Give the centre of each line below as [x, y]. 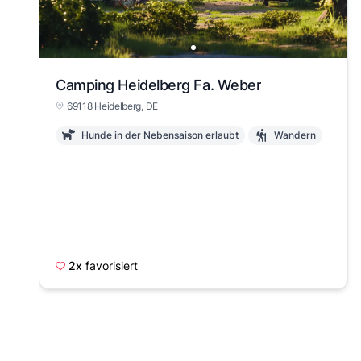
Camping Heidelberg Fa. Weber [159, 85]
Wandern [295, 135]
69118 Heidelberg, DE [112, 106]
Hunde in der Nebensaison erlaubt [160, 135]
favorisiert [112, 266]
